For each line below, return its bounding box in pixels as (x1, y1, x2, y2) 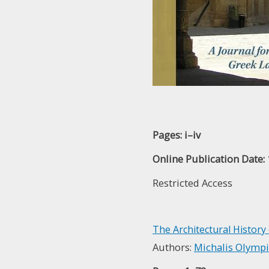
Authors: (153, 240, 194, 254)
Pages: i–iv (153, 128, 203, 142)
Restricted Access (153, 176, 235, 190)
